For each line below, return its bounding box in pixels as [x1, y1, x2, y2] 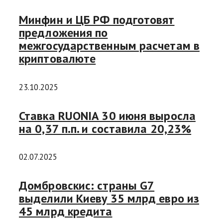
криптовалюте [19, 50, 96, 66]
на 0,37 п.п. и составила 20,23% [19, 120, 192, 136]
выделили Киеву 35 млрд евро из [19, 191, 199, 207]
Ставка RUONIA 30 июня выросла [19, 108, 196, 123]
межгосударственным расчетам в [19, 37, 200, 53]
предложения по [19, 24, 108, 40]
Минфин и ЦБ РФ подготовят [19, 11, 175, 27]
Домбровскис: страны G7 [19, 178, 155, 194]
